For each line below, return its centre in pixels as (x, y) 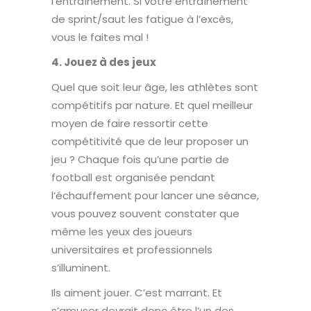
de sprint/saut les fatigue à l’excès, (142, 19)
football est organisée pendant (133, 177)
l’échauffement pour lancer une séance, (155, 195)
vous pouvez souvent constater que (145, 213)
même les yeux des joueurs (122, 231)
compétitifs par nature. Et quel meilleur (152, 105)
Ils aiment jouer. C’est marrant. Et (137, 292)
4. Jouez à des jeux (104, 62)
